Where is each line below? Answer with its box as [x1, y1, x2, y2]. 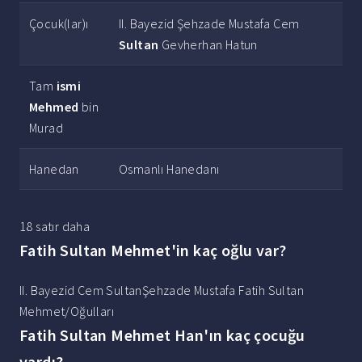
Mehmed [29, 99, 79, 116]
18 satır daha [19, 218, 90, 235]
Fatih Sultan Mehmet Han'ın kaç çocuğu [19, 325, 305, 346]
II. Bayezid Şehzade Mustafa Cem [119, 15, 300, 32]
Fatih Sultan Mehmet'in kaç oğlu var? [19, 240, 287, 261]
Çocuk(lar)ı [29, 15, 89, 32]
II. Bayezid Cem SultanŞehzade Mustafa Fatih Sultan [19, 282, 304, 299]
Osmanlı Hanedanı [119, 161, 220, 178]
